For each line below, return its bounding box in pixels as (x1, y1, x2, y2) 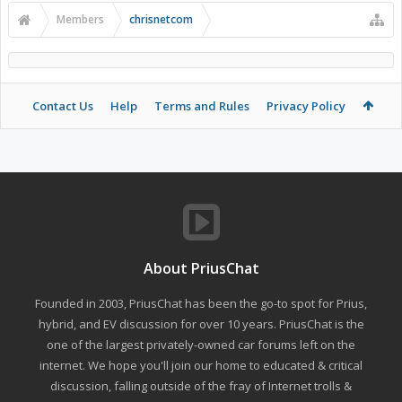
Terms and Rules (153, 98, 249, 114)
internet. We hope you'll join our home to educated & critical (39, 357, 363, 373)
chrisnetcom (129, 12, 193, 27)
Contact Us (31, 98, 93, 114)
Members (57, 12, 104, 27)
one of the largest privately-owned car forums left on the (47, 336, 355, 353)
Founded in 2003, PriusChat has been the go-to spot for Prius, (35, 295, 367, 311)
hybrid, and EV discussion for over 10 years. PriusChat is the (38, 316, 364, 332)
